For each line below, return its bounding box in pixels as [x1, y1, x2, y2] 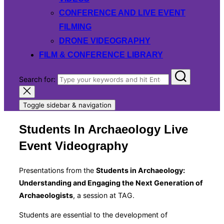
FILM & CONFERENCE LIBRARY [39, 50, 163, 59]
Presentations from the [19, 165, 96, 174]
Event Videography [19, 139, 128, 153]
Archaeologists [19, 190, 73, 199]
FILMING [59, 22, 91, 31]
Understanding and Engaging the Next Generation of [19, 178, 203, 187]
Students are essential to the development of [19, 210, 167, 219]
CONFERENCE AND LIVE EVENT [59, 8, 185, 17]
